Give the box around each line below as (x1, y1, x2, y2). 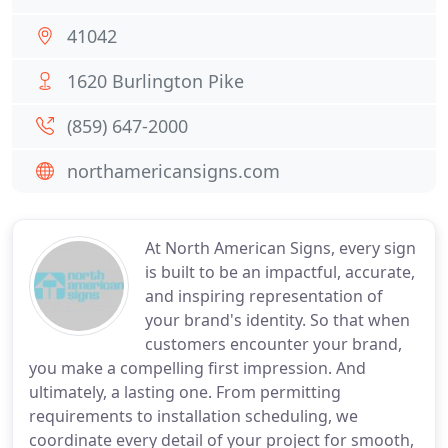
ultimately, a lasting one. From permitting (29, 381, 341, 403)
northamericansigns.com (67, 159, 280, 183)
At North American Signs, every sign (145, 237, 416, 259)
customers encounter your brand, (145, 333, 402, 355)
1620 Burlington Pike (67, 69, 244, 93)
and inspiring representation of (145, 285, 383, 307)
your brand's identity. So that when (145, 309, 410, 331)
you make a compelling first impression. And (29, 357, 366, 379)
